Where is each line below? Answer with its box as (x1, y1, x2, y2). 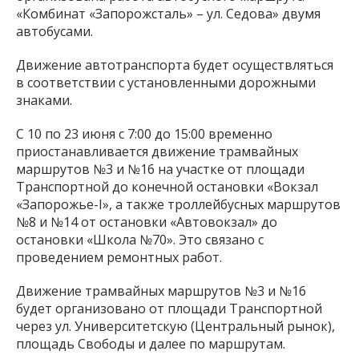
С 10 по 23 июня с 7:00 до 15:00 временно (16, 124, 272, 143)
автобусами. (16, 22, 93, 40)
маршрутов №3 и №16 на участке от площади (16, 159, 305, 178)
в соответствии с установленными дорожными (16, 73, 316, 91)
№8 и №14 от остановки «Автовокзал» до (16, 212, 277, 231)
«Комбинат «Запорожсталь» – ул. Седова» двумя (16, 4, 321, 22)
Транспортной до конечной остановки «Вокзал (16, 177, 318, 196)
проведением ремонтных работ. (16, 248, 222, 266)
